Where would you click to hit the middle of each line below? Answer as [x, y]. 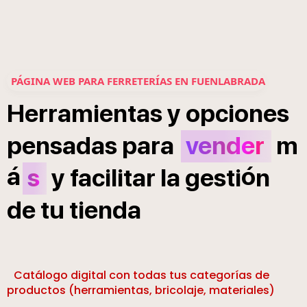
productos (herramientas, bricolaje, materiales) [141, 291]
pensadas [62, 146]
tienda [105, 210]
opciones [237, 114]
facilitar [113, 178]
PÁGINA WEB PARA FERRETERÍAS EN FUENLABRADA [138, 81]
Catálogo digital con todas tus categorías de [142, 275]
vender [225, 146]
